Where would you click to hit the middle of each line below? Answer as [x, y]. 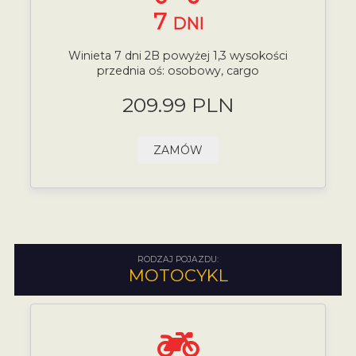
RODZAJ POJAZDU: [178, 259]
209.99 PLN [178, 104]
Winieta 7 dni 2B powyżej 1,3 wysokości [178, 56]
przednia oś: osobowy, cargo [178, 71]
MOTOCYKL [178, 275]
